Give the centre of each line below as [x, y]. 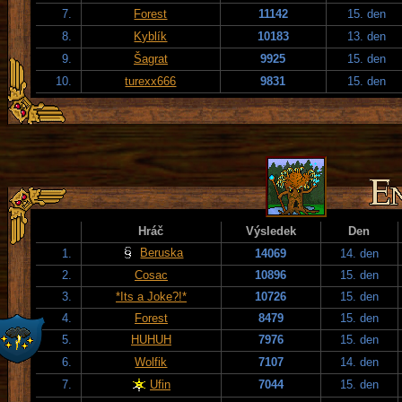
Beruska [162, 252]
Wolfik [151, 362]
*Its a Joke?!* [151, 296]
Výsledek [271, 231]
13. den [367, 36]
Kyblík [151, 36]
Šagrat [151, 58]
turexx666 [151, 81]
